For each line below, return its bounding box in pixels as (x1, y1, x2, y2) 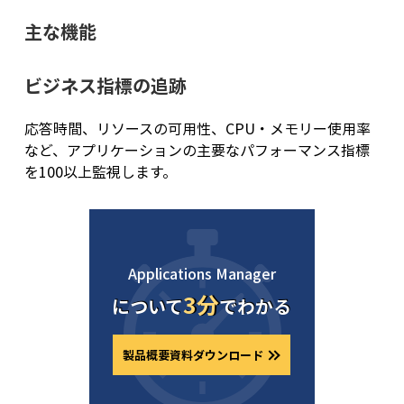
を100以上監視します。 (23, 161, 177, 183)
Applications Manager (127, 262, 276, 285)
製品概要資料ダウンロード (123, 346, 264, 364)
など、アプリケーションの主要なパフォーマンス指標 (23, 139, 370, 161)
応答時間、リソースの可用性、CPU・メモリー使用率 (23, 117, 371, 140)
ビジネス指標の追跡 (23, 72, 187, 99)
